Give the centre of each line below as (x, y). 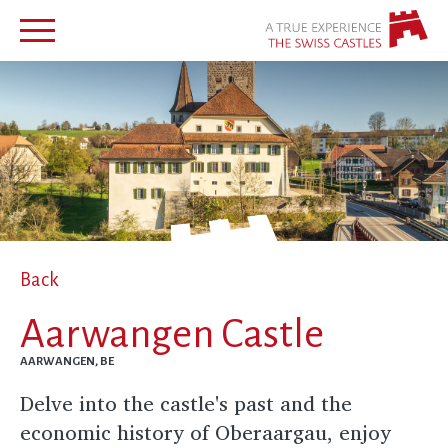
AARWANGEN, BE (67, 361)
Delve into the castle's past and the (186, 403)
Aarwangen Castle (172, 333)
